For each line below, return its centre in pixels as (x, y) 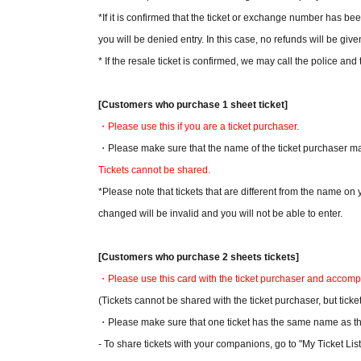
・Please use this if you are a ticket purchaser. (199, 127)
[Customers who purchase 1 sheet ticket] (193, 105)
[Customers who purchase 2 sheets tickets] (199, 257)
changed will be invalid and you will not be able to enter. (220, 214)
